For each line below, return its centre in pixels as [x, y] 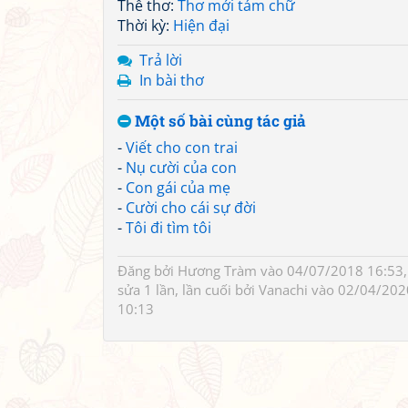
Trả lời [161, 60]
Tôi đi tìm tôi [168, 228]
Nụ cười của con [181, 168]
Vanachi [283, 290]
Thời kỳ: [145, 25]
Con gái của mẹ [178, 188]
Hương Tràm [217, 270]
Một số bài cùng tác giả [219, 121]
